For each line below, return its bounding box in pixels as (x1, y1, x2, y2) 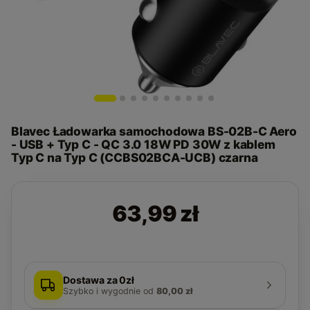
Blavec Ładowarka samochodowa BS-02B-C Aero (11, 124, 297, 138)
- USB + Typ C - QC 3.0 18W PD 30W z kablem (11, 137, 275, 152)
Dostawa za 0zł (63, 273, 135, 286)
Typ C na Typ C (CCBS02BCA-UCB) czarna (11, 150, 258, 165)
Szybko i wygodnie (63, 285, 140, 296)
